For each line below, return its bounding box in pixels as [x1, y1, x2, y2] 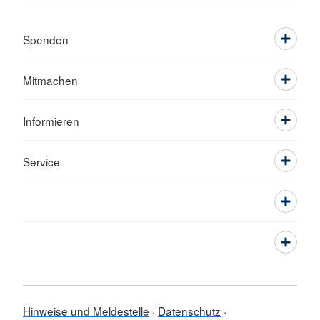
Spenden [23, 31, 69, 47]
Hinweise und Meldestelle [23, 302, 149, 319]
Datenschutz [158, 302, 221, 319]
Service [23, 153, 60, 169]
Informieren [23, 112, 79, 129]
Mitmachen [23, 71, 78, 88]
